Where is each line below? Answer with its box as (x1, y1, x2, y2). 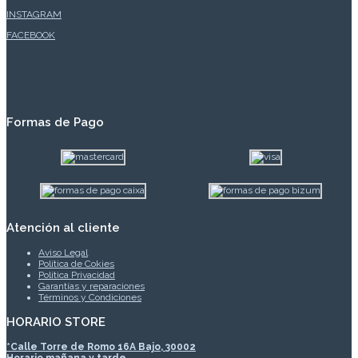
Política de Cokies (38, 258, 114, 270)
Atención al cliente (6, 221, 120, 236)
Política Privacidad (38, 269, 115, 281)
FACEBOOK (6, 30, 55, 42)
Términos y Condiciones (38, 292, 141, 304)
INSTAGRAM (6, 9, 62, 21)
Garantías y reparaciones (38, 280, 145, 292)
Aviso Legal (38, 247, 88, 259)
